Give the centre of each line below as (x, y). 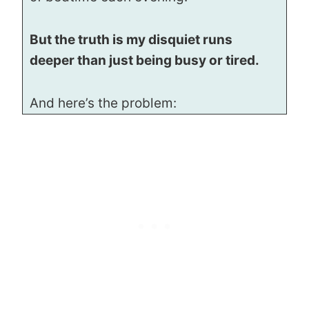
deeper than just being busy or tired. (144, 60)
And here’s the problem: (103, 103)
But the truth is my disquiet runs (131, 39)
